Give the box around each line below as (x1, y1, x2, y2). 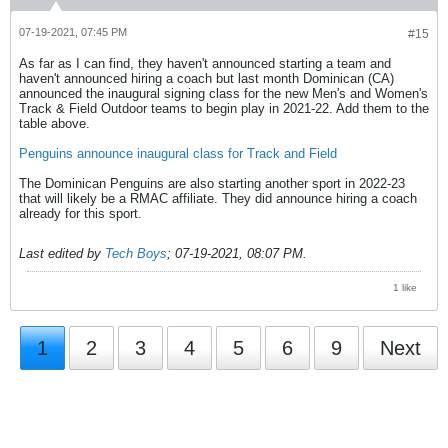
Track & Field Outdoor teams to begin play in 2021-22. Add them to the (19, 100, 429, 116)
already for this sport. (19, 205, 142, 221)
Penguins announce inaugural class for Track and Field (19, 145, 337, 161)
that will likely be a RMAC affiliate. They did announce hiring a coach (19, 190, 417, 206)
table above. (19, 115, 90, 131)
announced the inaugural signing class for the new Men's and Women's (19, 85, 428, 101)
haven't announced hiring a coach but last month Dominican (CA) (19, 70, 394, 86)
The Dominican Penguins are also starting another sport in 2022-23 (19, 175, 405, 191)
